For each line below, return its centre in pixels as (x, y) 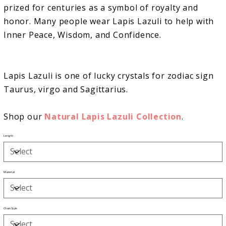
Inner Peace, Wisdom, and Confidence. (82, 35)
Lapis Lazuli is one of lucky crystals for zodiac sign (109, 75)
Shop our (23, 116)
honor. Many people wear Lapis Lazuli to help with (109, 21)
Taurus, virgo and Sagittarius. (66, 89)
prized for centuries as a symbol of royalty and (101, 7)
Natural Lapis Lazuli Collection (113, 116)
